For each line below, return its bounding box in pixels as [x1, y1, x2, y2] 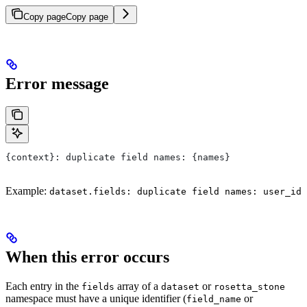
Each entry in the [5, 280, 82, 293]
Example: [5, 185, 49, 197]
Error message [5, 74, 109, 93]
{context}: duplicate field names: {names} [5, 152, 230, 163]
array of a [114, 280, 161, 293]
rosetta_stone [214, 282, 285, 293]
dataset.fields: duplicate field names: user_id [49, 186, 302, 197]
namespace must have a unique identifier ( [5, 293, 186, 305]
